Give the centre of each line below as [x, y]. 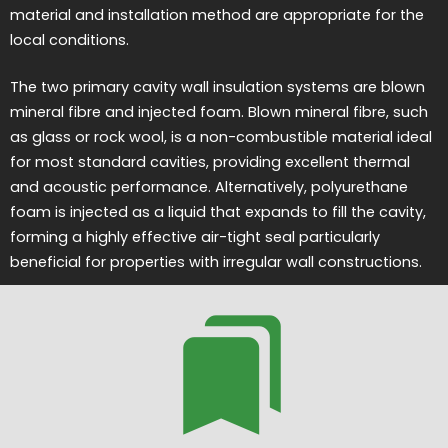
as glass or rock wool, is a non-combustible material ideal [221, 136]
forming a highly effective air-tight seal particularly [195, 236]
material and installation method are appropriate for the [217, 15]
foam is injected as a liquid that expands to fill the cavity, [218, 211]
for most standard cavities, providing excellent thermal [210, 161]
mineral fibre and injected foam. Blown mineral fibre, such [219, 111]
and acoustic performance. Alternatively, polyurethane [209, 186]
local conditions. [69, 40]
